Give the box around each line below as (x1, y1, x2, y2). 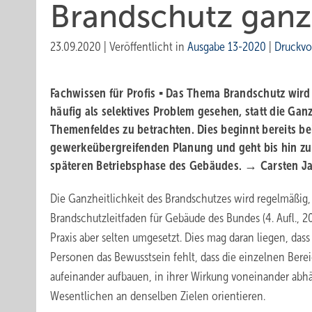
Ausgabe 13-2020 (187, 40, 266, 54)
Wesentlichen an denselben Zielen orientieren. (50, 289, 265, 303)
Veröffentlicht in (109, 40, 187, 54)
